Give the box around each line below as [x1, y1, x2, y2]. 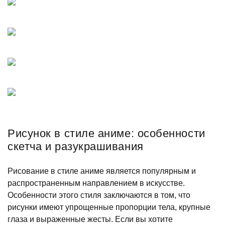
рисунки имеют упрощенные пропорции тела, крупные [8, 202, 210, 211]
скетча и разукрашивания [8, 140, 144, 153]
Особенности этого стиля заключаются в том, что [8, 190, 190, 199]
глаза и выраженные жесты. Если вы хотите [8, 214, 173, 223]
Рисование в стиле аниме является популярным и [8, 166, 196, 175]
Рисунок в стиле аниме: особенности [8, 127, 205, 140]
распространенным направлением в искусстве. [8, 178, 185, 187]
